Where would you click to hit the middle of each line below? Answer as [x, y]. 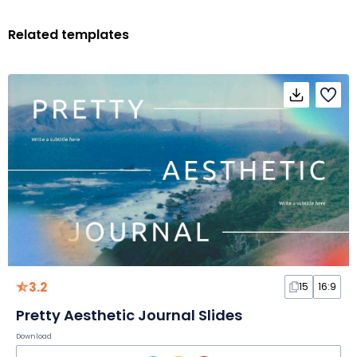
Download [34, 336]
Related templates [69, 34]
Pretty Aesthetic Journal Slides [129, 315]
